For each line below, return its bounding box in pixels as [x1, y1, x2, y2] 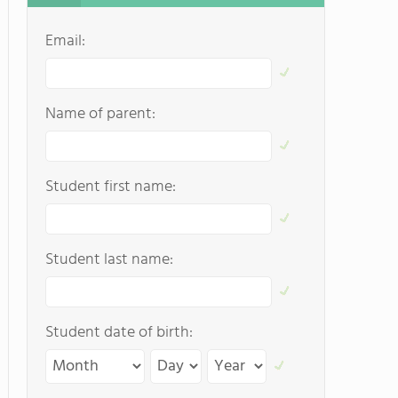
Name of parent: [45, 101, 155, 127]
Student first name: [45, 174, 176, 200]
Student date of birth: [45, 320, 193, 346]
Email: [45, 28, 85, 54]
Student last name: [45, 247, 173, 273]
